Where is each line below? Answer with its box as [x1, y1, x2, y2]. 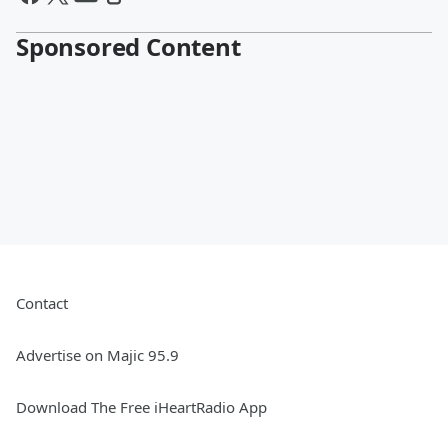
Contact [16, 293, 68, 313]
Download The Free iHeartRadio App [16, 397, 267, 417]
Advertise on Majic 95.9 [16, 345, 179, 365]
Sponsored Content [16, 30, 241, 63]
